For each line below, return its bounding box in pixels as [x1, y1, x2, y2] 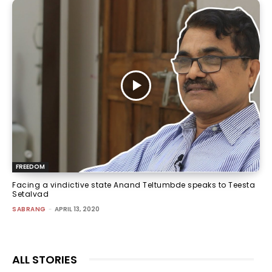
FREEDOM [16, 161, 45, 171]
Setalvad [12, 188, 49, 199]
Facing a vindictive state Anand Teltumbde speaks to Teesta [12, 179, 255, 190]
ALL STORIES [12, 251, 77, 267]
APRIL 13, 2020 [54, 204, 100, 214]
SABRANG [12, 204, 46, 214]
